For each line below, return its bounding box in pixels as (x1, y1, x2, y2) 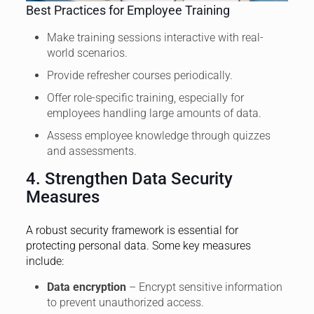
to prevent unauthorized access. (46, 296, 204, 310)
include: (25, 254, 64, 268)
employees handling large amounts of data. (46, 107, 261, 121)
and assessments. (46, 144, 137, 158)
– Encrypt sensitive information (125, 280, 282, 294)
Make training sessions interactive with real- (46, 31, 264, 45)
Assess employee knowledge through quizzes (46, 129, 271, 143)
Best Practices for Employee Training (25, 3, 230, 18)
